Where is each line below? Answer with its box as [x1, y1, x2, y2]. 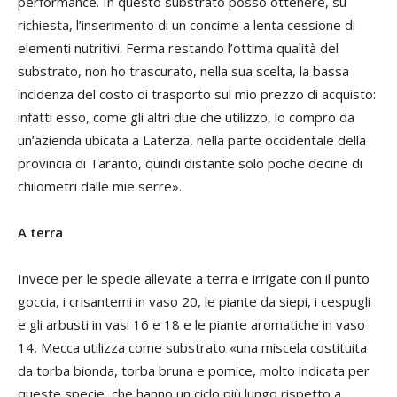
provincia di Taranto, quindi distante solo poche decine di [18, 154, 362, 173]
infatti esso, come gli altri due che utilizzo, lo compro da [18, 108, 354, 127]
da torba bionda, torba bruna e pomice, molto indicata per [18, 362, 370, 380]
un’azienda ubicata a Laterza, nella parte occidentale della [18, 131, 366, 150]
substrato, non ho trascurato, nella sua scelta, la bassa [18, 62, 349, 81]
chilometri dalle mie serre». [18, 177, 182, 196]
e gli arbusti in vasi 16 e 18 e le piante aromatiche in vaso [18, 315, 365, 334]
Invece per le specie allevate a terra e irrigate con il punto [18, 269, 370, 288]
